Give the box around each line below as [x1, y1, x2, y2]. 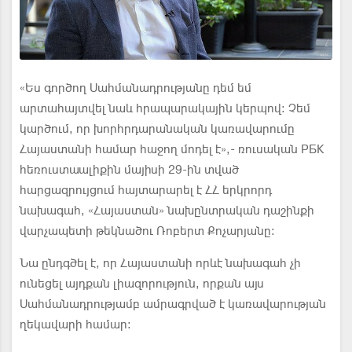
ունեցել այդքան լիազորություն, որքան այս [20, 275, 264, 291]
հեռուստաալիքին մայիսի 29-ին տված [20, 161, 239, 178]
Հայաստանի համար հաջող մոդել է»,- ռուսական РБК [20, 141, 324, 157]
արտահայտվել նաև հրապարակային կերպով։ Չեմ [20, 100, 310, 116]
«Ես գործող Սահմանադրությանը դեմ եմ [20, 79, 251, 96]
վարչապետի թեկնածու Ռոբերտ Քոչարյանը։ [20, 222, 275, 239]
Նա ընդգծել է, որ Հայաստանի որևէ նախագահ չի [20, 255, 301, 271]
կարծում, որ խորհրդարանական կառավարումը [20, 120, 295, 137]
